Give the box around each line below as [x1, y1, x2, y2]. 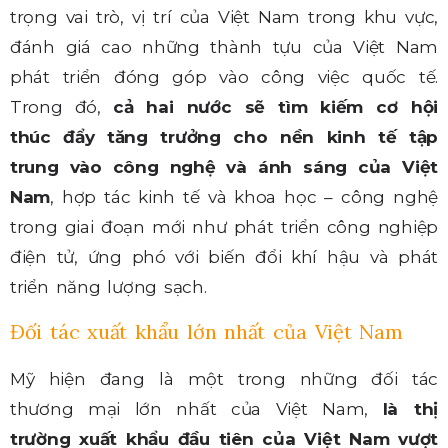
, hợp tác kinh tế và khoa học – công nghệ [50, 187, 438, 208]
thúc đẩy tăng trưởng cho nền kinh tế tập [10, 127, 438, 148]
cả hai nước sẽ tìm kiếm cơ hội [112, 97, 438, 118]
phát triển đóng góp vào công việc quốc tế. [10, 67, 438, 88]
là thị [382, 399, 438, 420]
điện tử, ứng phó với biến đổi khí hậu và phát [10, 247, 438, 268]
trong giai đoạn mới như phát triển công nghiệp [10, 217, 438, 238]
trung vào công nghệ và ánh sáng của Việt [10, 157, 438, 178]
